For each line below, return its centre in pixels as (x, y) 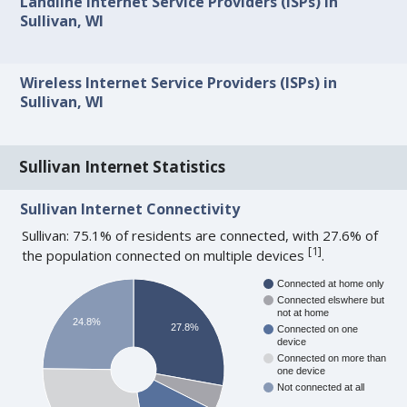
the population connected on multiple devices (165, 255)
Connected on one (318, 329)
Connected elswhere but (331, 300)
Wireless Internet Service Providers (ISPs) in (179, 83)
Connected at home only (331, 284)
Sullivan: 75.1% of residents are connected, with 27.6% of (200, 235)
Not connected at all (321, 387)
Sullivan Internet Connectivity (130, 208)
